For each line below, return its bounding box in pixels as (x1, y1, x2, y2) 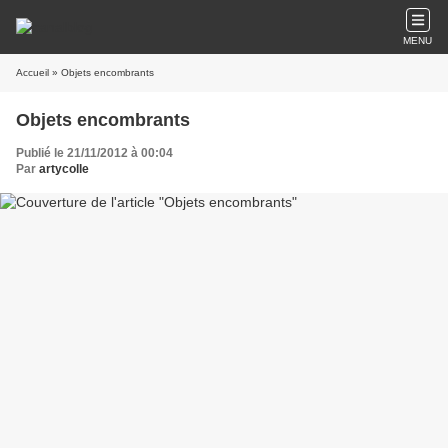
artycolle (39, 162, 89, 176)
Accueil (16, 67, 49, 78)
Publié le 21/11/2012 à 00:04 (16, 146, 173, 160)
